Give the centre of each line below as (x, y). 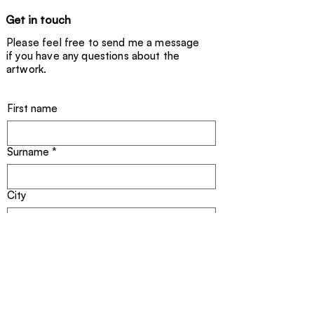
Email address (40, 238)
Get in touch (38, 19)
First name (32, 108)
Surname (28, 151)
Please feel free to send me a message (103, 42)
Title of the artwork (54, 282)
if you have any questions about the (93, 55)
